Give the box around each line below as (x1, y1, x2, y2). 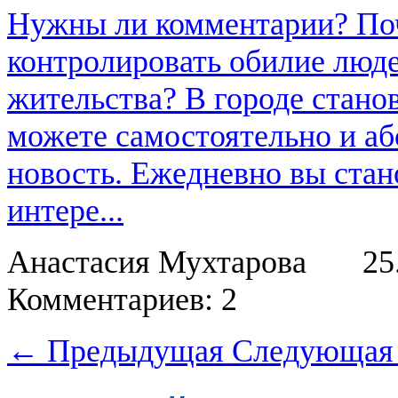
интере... (7, 192, 123, 228)
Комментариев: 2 (7, 281, 245, 317)
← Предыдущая (7, 332, 232, 369)
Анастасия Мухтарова (7, 243, 314, 280)
